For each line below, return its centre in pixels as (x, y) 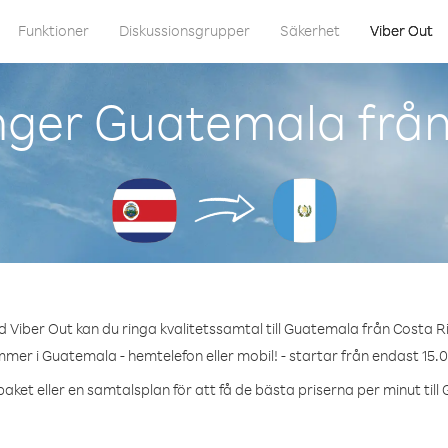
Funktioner (53, 30)
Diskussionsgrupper (184, 30)
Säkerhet (310, 30)
